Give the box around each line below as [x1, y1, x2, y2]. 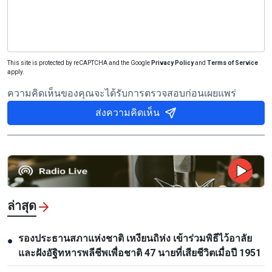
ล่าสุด [7, 198, 36, 213]
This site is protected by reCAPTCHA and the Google [7, 59, 151, 66]
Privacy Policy [151, 59, 194, 66]
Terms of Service [207, 59, 258, 66]
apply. [7, 68, 24, 75]
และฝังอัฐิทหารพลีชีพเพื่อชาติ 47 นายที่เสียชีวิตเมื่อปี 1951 [18, 246, 261, 259]
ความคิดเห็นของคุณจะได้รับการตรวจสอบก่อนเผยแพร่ [7, 87, 236, 99]
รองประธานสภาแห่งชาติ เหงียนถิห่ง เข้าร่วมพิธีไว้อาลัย [18, 232, 252, 244]
